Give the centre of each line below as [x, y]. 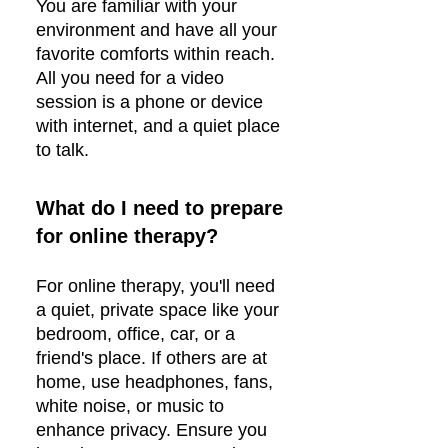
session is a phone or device [149, 102]
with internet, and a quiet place [158, 126]
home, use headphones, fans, [154, 382]
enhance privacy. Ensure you [151, 430]
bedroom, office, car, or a [135, 334]
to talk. [62, 150]
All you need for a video [130, 78]
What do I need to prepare [159, 208]
